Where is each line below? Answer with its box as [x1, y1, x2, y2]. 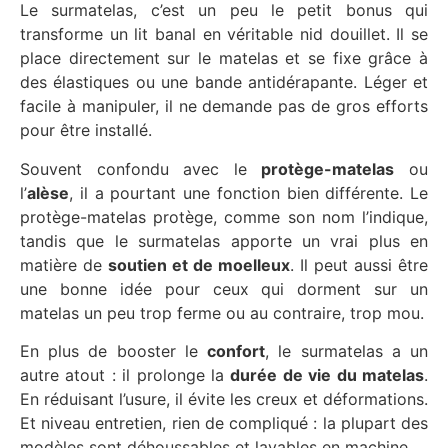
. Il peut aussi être [290, 254, 428, 275]
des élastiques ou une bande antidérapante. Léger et [20, 72, 428, 93]
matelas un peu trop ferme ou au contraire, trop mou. [20, 302, 424, 323]
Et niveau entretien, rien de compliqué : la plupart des [20, 412, 428, 433]
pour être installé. [20, 120, 152, 141]
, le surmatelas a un [265, 340, 429, 361]
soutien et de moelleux [108, 254, 290, 275]
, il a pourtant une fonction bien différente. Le [69, 182, 428, 203]
